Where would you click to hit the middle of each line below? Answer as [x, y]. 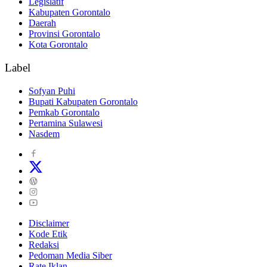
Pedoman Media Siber [70, 255]
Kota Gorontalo [58, 45]
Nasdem [44, 133]
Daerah [42, 23]
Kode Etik [48, 234]
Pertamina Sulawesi [66, 123]
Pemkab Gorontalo [64, 112]
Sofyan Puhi [52, 91]
